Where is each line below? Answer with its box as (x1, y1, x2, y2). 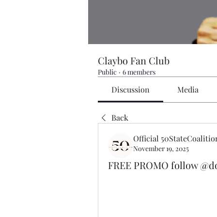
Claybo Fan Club (98, 53, 170, 67)
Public (98, 67, 117, 77)
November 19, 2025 (133, 143, 189, 153)
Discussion (111, 84, 150, 94)
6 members (123, 67, 155, 77)
